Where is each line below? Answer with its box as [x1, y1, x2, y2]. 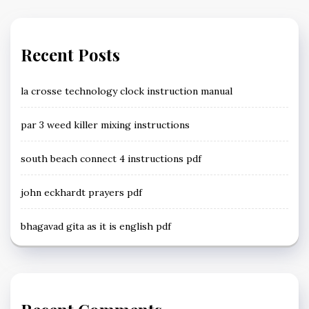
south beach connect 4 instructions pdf [21, 152, 201, 165]
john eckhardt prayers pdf [21, 186, 142, 199]
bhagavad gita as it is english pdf [21, 219, 171, 232]
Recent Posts [21, 43, 120, 66]
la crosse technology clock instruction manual [21, 84, 232, 97]
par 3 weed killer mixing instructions [21, 118, 190, 131]
